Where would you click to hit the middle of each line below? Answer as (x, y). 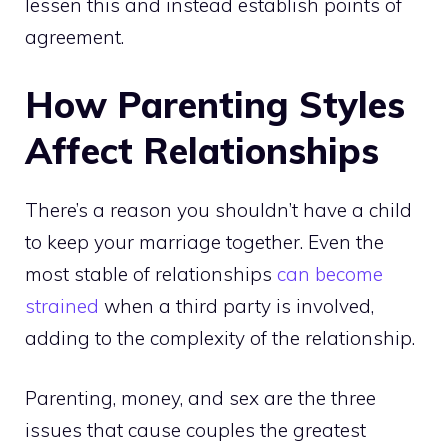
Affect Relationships (202, 150)
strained (62, 305)
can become (330, 273)
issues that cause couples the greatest (195, 430)
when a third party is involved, (236, 305)
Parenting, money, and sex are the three (200, 398)
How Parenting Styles (215, 104)
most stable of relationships (151, 273)
